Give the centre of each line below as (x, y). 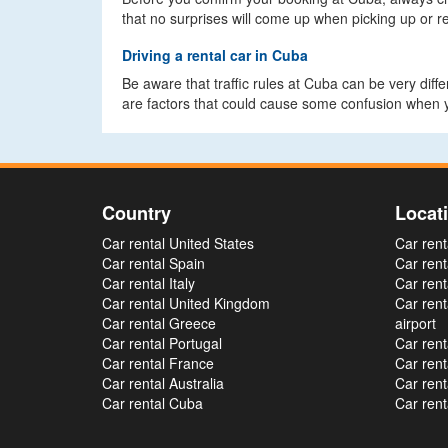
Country (136, 213)
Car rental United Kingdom (186, 303)
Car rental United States (178, 243)
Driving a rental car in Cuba (215, 55)
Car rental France (158, 363)
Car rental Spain (153, 263)
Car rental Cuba (152, 403)
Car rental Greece (159, 323)
